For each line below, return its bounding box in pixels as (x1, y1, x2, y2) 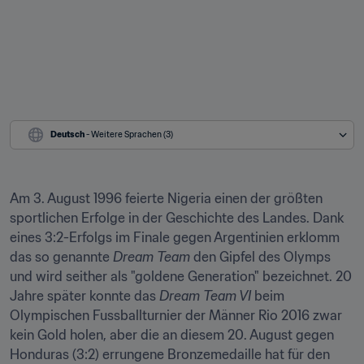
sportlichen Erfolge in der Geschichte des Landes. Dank (10, 210, 344, 226)
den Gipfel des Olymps (190, 249, 331, 265)
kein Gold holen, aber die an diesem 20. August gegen (10, 327, 334, 343)
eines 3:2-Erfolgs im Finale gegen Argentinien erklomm (10, 229, 340, 245)
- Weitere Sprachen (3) (86, 129, 173, 140)
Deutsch (50, 129, 84, 140)
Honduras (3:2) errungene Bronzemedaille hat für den (10, 346, 330, 362)
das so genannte (10, 249, 113, 265)
